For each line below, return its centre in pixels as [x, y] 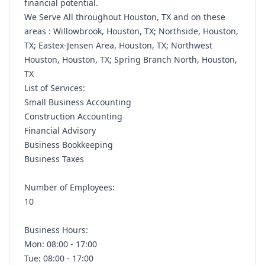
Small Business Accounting [78, 102]
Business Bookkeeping [69, 145]
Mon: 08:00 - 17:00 [61, 244]
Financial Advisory [60, 130]
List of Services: [56, 88]
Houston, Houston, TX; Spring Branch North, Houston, [131, 59]
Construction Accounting [73, 116]
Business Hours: [57, 230]
